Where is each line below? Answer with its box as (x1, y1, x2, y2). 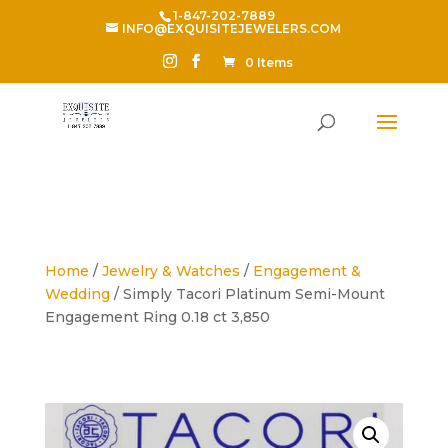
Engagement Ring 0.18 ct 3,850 (44, 308, 270, 326)
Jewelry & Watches (101, 262, 240, 280)
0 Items (245, 55, 294, 70)
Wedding (44, 285, 110, 303)
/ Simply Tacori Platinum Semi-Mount (109, 285, 385, 303)
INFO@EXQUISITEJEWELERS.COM (122, 21, 342, 36)
